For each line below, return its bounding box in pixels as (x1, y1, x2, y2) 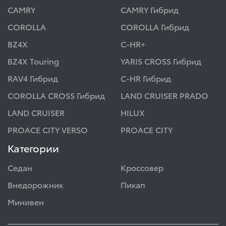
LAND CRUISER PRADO (121, 89, 208, 101)
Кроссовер (121, 161, 163, 173)
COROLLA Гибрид (121, 20, 189, 32)
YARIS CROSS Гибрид (121, 54, 201, 67)
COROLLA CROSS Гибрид (8, 89, 105, 101)
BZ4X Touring (8, 54, 59, 67)
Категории (8, 140, 59, 155)
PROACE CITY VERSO (8, 123, 88, 135)
